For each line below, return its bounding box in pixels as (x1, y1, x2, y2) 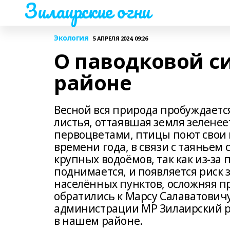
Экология (54, 33, 89, 43)
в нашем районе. (54, 214, 143, 228)
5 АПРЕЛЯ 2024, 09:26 (92, 34, 148, 42)
